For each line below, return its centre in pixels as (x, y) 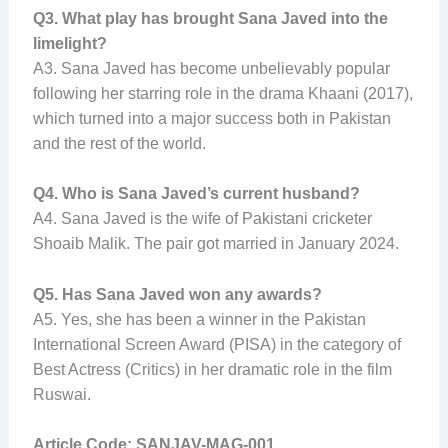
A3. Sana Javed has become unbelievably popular (211, 68)
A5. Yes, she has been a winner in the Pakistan (199, 319)
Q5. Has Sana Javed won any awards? (177, 294)
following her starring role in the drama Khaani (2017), (222, 93)
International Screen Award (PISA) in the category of (216, 344)
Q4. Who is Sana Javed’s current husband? (196, 194)
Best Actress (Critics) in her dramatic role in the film (212, 369)
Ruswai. (61, 394)
